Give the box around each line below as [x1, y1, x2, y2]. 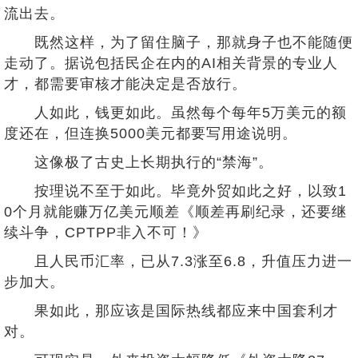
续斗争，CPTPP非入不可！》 [4, 225, 208, 241]
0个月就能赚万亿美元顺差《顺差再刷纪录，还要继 [4, 204, 347, 220]
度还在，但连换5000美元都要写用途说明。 [4, 125, 297, 141]
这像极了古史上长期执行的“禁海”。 [4, 154, 273, 170]
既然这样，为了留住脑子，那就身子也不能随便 [4, 34, 353, 50]
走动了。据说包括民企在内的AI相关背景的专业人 [4, 55, 338, 71]
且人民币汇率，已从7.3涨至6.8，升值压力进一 [4, 253, 352, 269]
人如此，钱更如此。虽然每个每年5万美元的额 [4, 105, 347, 121]
